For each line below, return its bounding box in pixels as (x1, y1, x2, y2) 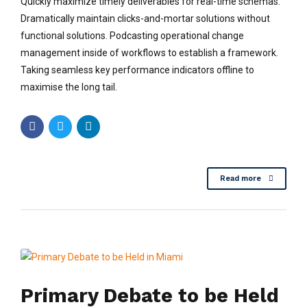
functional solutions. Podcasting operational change (21, 29, 244, 41)
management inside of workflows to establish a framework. (21, 47, 278, 58)
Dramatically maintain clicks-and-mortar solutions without (21, 12, 270, 24)
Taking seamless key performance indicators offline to (21, 64, 254, 75)
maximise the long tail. (21, 81, 117, 93)
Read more (219, 173, 261, 183)
